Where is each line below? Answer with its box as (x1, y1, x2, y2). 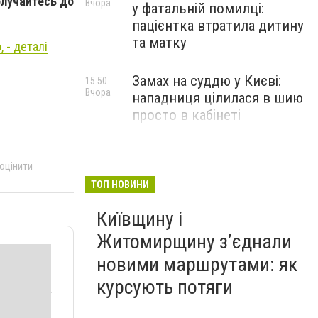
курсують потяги (97, 275, 233, 299)
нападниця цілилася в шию (132, 89, 303, 106)
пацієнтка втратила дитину (132, 17, 304, 34)
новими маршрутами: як (97, 253, 297, 276)
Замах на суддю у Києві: (132, 72, 281, 89)
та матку (132, 34, 187, 51)
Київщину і (97, 207, 182, 231)
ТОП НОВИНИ (91, 179, 149, 190)
